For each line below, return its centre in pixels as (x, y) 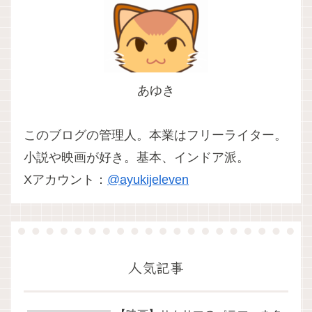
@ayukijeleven (148, 180)
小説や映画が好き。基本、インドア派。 (136, 158)
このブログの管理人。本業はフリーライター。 (155, 135)
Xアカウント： (65, 180)
